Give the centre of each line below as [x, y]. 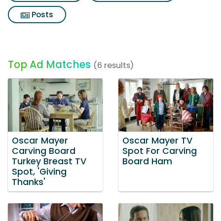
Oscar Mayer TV [157, 140]
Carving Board [44, 151]
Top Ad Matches [49, 64]
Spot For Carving [160, 151]
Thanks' [29, 182]
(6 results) [113, 65]
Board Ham [147, 161]
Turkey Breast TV [49, 161]
